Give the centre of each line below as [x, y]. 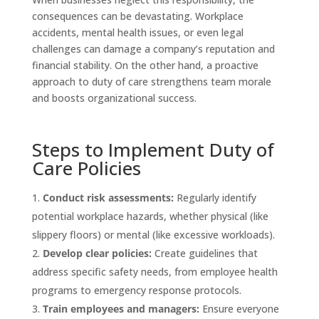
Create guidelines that [204, 253]
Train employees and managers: [121, 308]
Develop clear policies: [97, 253]
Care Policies [86, 168]
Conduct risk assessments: [108, 197]
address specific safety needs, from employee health [155, 271]
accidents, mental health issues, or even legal [137, 32]
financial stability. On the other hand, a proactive [145, 65]
